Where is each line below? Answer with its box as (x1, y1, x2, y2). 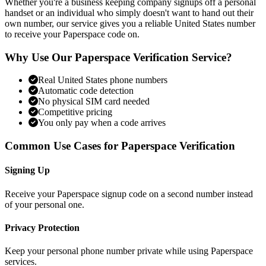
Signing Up (5, 165, 50, 176)
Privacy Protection (5, 223, 80, 233)
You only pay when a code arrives (38, 118, 166, 128)
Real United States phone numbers (38, 75, 167, 85)
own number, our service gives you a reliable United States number (5, 18, 255, 29)
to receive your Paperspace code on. (5, 29, 140, 40)
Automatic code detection (38, 85, 134, 96)
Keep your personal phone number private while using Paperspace (5, 246, 253, 256)
